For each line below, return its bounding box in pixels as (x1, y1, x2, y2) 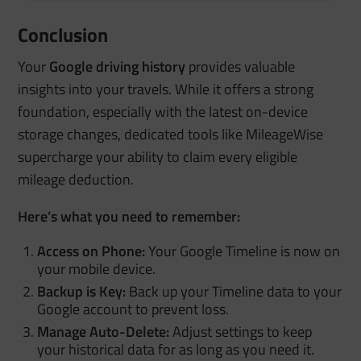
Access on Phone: (37, 239, 146, 262)
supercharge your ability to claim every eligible (18, 145, 298, 168)
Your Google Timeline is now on (145, 239, 341, 262)
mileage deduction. (18, 168, 135, 190)
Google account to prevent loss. (37, 297, 230, 320)
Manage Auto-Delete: (37, 320, 170, 342)
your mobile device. (37, 257, 156, 280)
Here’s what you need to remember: (18, 205, 241, 227)
